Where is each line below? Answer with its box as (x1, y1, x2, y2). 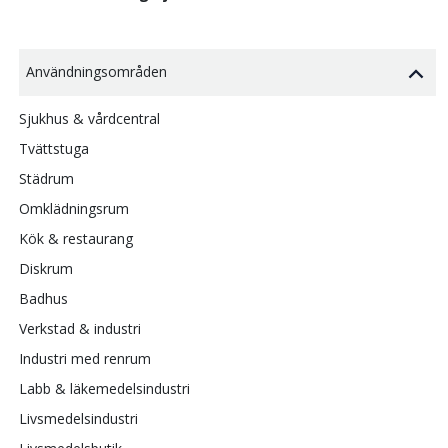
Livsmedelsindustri (19, 409, 138, 429)
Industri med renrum (19, 349, 151, 369)
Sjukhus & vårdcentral (19, 109, 160, 129)
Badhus (19, 289, 68, 309)
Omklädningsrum (19, 199, 129, 219)
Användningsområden (26, 61, 167, 81)
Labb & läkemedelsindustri (19, 379, 190, 399)
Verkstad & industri (19, 319, 141, 339)
